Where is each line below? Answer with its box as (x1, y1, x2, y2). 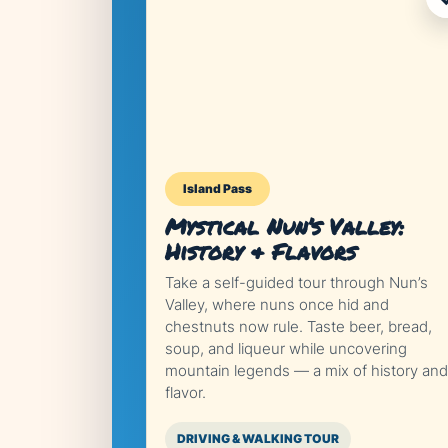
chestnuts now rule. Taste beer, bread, (165, 317, 432, 336)
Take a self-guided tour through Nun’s (165, 273, 428, 292)
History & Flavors (165, 236, 356, 267)
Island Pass (183, 181, 252, 196)
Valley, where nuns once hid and (165, 295, 389, 314)
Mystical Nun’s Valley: (165, 211, 404, 242)
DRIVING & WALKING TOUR (177, 431, 339, 446)
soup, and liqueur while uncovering (165, 339, 407, 358)
